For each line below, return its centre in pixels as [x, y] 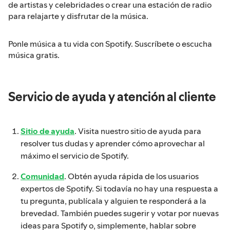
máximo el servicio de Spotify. [75, 155]
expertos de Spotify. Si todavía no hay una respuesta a [119, 188]
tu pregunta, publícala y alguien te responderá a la [113, 200]
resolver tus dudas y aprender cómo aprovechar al [113, 143]
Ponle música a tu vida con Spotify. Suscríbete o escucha [110, 43]
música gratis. [34, 55]
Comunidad [42, 176]
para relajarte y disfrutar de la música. [78, 16]
